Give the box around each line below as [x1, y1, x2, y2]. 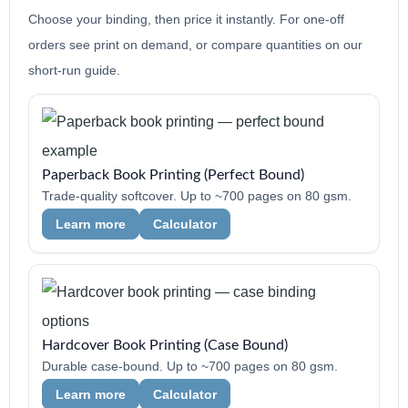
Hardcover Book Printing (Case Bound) [42, 338, 288, 352]
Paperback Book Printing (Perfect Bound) [42, 168, 304, 182]
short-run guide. [28, 63, 120, 77]
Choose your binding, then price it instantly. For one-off [28, 12, 344, 26]
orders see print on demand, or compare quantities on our [28, 37, 362, 52]
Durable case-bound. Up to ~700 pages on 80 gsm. [42, 360, 338, 373]
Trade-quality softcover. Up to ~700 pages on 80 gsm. [42, 189, 352, 203]
